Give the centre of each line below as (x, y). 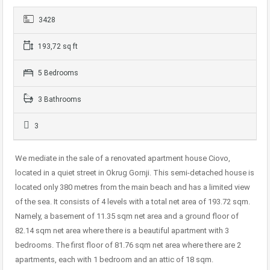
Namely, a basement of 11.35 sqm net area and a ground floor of (127, 216)
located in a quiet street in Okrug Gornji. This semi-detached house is (135, 173)
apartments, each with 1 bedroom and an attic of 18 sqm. (114, 260)
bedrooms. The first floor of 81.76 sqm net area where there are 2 (128, 245)
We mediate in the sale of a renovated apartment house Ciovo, (123, 159)
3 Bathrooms (59, 100)
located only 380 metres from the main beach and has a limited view (133, 187)
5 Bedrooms (57, 73)
